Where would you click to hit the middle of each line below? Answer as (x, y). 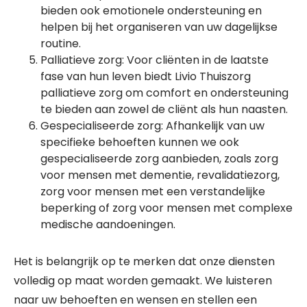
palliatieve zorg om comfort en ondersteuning (164, 93)
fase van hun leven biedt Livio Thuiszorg (146, 76)
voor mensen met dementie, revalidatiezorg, (160, 175)
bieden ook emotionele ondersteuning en (151, 11)
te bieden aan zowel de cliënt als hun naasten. (164, 109)
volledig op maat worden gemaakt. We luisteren (143, 281)
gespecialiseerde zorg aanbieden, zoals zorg (159, 159)
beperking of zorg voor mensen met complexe (167, 208)
